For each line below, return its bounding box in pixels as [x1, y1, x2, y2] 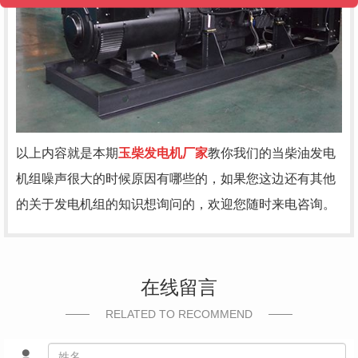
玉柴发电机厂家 [118, 145, 208, 160]
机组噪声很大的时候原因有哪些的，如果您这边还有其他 [16, 171, 336, 185]
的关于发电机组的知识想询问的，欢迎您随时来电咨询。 [16, 197, 336, 211]
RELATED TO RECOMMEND [105, 307, 253, 320]
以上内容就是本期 [16, 145, 118, 160]
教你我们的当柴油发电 [208, 145, 336, 160]
